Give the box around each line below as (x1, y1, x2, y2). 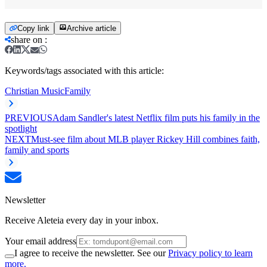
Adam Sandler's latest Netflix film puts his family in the (52, 112, 260, 123)
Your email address (5, 235, 76, 246)
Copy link (17, 23, 49, 33)
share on (11, 34, 42, 45)
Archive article (67, 23, 116, 33)
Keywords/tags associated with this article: (5, 65, 164, 76)
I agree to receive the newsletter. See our (14, 247, 168, 258)
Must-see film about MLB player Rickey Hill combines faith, (31, 133, 260, 144)
